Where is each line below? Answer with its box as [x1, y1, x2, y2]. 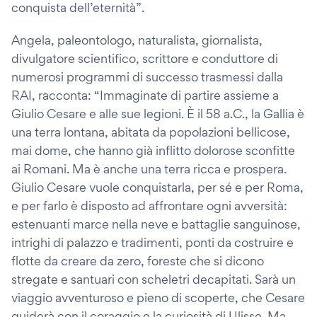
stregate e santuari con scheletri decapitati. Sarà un [11, 271, 296, 287]
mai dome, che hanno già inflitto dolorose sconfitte [11, 142, 295, 158]
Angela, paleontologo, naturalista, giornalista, [11, 32, 263, 47]
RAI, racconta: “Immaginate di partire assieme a [11, 87, 279, 103]
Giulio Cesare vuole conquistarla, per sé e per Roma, [11, 179, 304, 195]
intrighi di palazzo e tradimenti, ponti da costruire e [11, 234, 294, 250]
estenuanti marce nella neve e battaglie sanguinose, [11, 216, 301, 231]
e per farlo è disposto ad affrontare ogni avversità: [11, 197, 287, 213]
